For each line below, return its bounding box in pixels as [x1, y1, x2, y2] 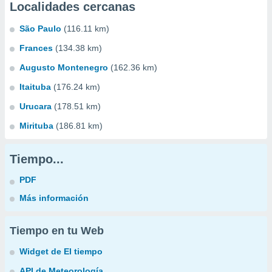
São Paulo [19, 24, 61, 33]
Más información [19, 193, 89, 203]
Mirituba [19, 121, 53, 131]
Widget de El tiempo [19, 246, 103, 256]
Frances [19, 43, 53, 53]
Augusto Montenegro [19, 63, 108, 72]
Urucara [19, 101, 52, 111]
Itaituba [19, 82, 51, 92]
